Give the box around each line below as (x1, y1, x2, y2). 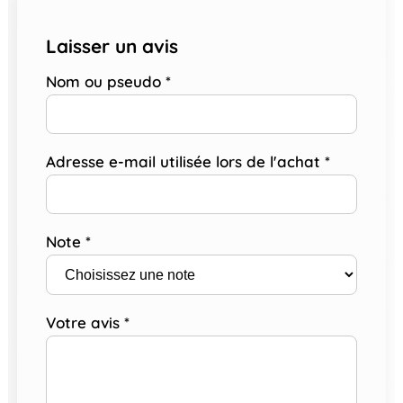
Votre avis (45, 313, 124, 333)
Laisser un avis (45, 34, 178, 58)
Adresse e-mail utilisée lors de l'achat (45, 152, 325, 172)
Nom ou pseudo (45, 72, 166, 92)
